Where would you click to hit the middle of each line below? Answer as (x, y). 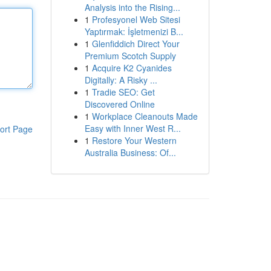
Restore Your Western (134, 140)
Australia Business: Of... (130, 152)
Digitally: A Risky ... (121, 80)
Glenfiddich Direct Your (135, 44)
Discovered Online (119, 104)
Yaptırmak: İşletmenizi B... (134, 31)
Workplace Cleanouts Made (145, 116)
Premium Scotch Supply (130, 56)
